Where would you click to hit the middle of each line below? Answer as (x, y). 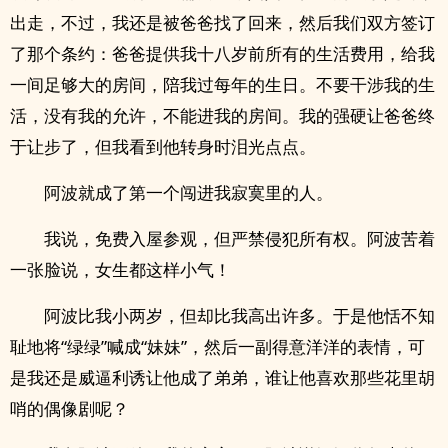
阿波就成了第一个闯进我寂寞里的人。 (188, 192)
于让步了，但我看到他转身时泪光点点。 (163, 146)
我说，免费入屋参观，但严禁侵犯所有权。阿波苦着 (239, 238)
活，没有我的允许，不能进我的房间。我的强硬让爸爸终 (222, 115)
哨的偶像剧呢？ (69, 408)
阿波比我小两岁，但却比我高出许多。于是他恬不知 (239, 315)
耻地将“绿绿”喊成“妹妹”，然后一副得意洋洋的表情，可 (217, 346)
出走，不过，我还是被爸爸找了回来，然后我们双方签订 (222, 22)
